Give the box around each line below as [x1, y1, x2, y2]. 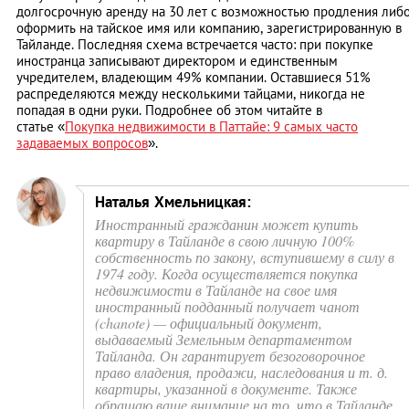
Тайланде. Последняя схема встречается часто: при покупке [16, 36, 373, 54]
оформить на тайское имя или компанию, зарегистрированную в [16, 19, 402, 37]
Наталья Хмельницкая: [95, 192, 251, 213]
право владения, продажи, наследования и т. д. [95, 362, 388, 383]
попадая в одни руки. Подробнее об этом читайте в [16, 101, 322, 120]
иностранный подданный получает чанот [95, 297, 360, 317]
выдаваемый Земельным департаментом [95, 330, 351, 350]
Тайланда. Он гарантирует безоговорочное [95, 346, 365, 366]
